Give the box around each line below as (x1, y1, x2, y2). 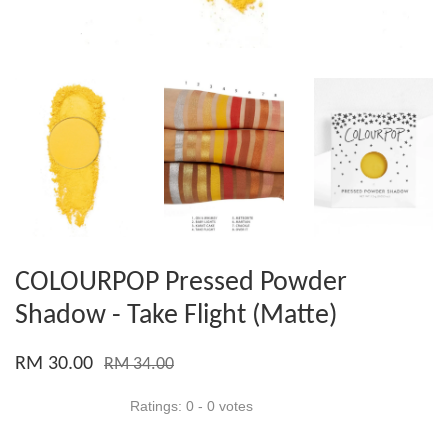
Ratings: (130, 398, 186, 415)
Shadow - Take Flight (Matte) (15, 302, 337, 331)
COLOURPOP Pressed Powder (15, 269, 347, 298)
